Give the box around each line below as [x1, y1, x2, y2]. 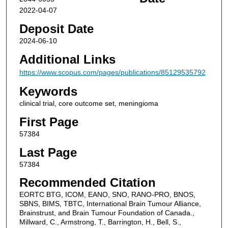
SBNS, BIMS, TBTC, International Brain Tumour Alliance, [19, 199, 201, 208]
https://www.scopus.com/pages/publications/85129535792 [19, 68, 206, 76]
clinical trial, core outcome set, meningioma [19, 99, 158, 108]
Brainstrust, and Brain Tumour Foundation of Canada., [19, 209, 194, 217]
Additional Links [19, 52, 116, 66]
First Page [19, 115, 78, 129]
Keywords [19, 84, 77, 99]
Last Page [19, 145, 77, 159]
